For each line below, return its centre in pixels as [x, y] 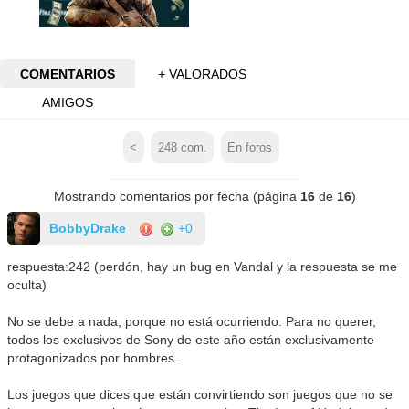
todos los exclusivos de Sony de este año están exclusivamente [191, 340]
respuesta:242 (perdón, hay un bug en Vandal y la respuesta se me [203, 267]
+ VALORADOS [203, 73]
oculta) [27, 285]
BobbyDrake [88, 229]
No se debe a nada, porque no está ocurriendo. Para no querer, [192, 322]
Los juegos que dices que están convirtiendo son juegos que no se [200, 395]
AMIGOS [67, 102]
